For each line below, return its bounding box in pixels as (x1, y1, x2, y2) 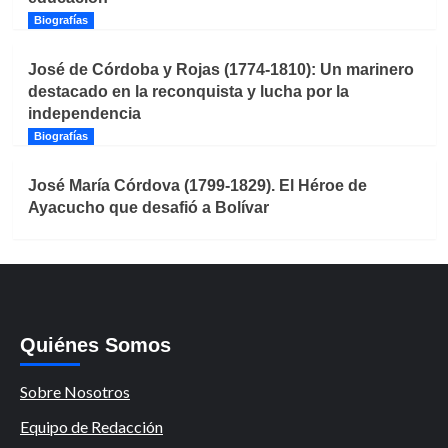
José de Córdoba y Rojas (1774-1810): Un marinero (27, 60, 414, 78)
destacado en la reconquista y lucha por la (27, 82, 349, 100)
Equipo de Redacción (20, 416, 163, 436)
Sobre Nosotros (20, 381, 130, 401)
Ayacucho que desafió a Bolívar (27, 198, 269, 216)
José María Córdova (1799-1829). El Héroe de (27, 176, 367, 194)
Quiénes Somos (20, 333, 171, 356)
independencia (27, 104, 141, 122)
